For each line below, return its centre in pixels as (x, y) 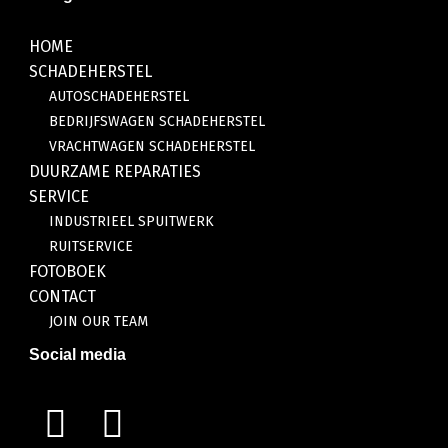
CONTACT (62, 296)
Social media (77, 354)
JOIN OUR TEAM (98, 321)
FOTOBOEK (67, 271)
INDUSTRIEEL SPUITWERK (131, 221)
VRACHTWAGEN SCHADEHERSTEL (151, 146)
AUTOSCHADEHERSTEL (118, 96)
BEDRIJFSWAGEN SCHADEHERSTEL (156, 121)
